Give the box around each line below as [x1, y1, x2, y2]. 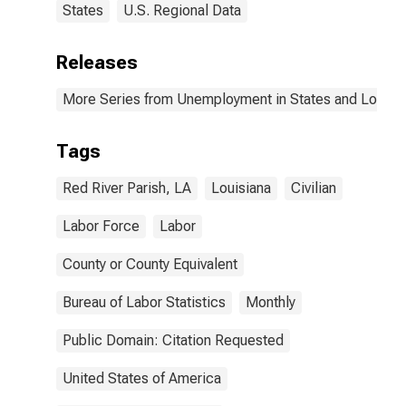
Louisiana [211, 179, 271, 197]
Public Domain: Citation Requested [63, 332, 284, 349]
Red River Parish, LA [63, 179, 191, 197]
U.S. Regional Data [123, 2, 241, 19]
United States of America [63, 370, 221, 387]
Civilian [291, 179, 336, 197]
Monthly [246, 294, 295, 311]
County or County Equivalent [63, 256, 237, 273]
